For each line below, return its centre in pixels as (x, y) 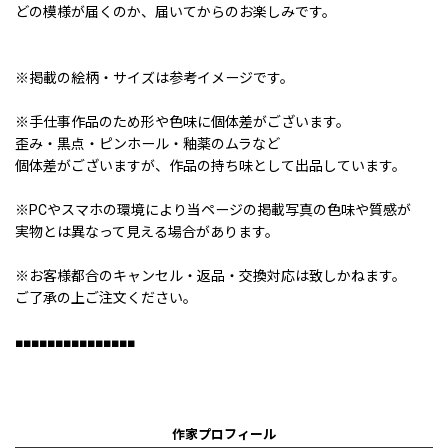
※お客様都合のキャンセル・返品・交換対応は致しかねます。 (210, 275)
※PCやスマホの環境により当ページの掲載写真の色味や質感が (213, 209)
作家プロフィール (224, 434)
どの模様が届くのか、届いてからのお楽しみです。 (175, 11)
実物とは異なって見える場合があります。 (147, 231)
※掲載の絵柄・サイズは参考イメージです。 (154, 77)
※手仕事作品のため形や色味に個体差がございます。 (182, 121)
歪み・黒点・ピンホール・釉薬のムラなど (147, 143)
